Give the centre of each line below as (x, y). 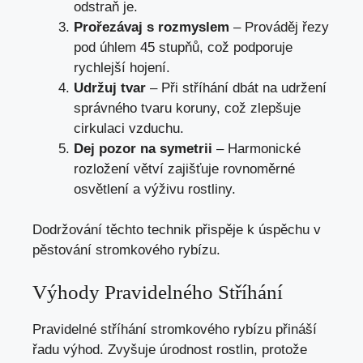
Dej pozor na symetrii (143, 148)
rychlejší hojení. (122, 67)
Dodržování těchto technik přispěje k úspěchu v (177, 230)
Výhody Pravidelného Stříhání (158, 292)
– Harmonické (256, 148)
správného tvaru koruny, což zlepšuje (187, 108)
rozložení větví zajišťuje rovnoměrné (184, 169)
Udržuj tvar (110, 88)
